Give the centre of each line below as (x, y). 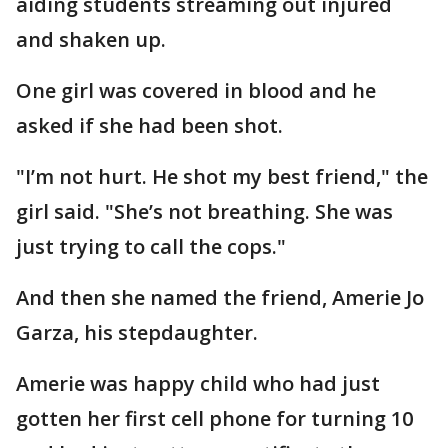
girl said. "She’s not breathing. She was (204, 211)
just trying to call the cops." (151, 246)
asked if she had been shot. (149, 125)
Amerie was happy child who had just (198, 383)
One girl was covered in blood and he (196, 90)
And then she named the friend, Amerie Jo (220, 297)
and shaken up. (91, 39)
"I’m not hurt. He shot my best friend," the (222, 176)
